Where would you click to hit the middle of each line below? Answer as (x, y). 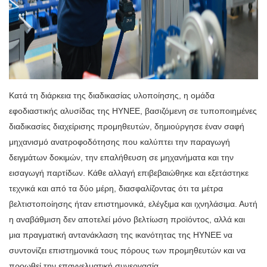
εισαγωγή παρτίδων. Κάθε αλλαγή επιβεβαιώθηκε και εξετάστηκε (129, 173)
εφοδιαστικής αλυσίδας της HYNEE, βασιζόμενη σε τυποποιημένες (133, 111)
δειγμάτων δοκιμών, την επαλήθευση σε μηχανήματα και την (121, 158)
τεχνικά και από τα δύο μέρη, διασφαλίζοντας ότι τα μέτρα (116, 189)
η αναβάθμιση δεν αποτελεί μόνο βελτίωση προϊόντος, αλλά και (127, 220)
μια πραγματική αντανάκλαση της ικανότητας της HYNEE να (121, 235)
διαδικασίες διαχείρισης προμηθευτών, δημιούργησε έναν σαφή (127, 127)
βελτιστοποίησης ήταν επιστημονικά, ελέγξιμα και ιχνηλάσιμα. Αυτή (133, 204)
